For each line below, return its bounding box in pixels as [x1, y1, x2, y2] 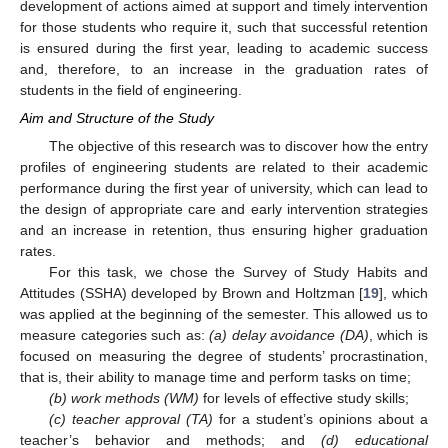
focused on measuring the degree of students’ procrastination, [20, 348, 428, 365]
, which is [368, 327, 429, 344]
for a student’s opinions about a [213, 411, 429, 428]
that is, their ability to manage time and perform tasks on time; [20, 369, 411, 386]
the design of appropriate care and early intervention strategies [20, 201, 428, 218]
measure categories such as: [20, 327, 210, 344]
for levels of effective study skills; [198, 390, 409, 407]
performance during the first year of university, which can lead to [20, 180, 428, 197]
